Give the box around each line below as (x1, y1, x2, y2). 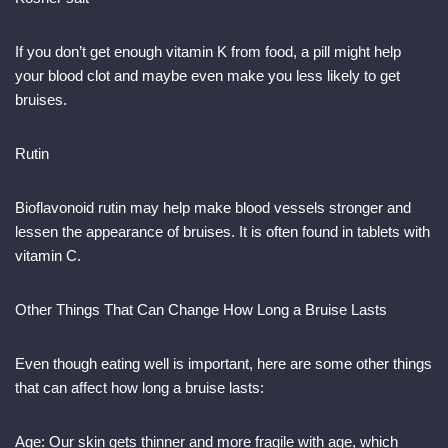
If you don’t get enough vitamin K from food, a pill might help (15, 43, 401, 61)
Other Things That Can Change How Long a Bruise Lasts (15, 301, 387, 319)
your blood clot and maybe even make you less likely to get (15, 67, 400, 85)
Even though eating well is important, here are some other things (15, 355, 432, 373)
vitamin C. (15, 247, 81, 265)
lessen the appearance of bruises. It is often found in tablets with (15, 223, 430, 241)
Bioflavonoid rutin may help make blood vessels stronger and (15, 199, 411, 217)
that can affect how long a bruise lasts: (15, 379, 264, 397)
